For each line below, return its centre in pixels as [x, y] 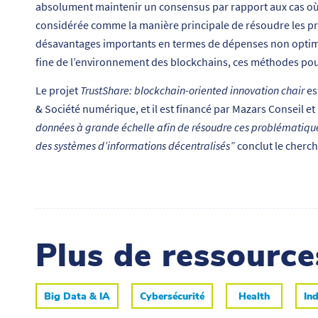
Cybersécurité [172, 297]
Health [254, 297]
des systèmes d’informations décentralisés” [135, 145]
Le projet [57, 90]
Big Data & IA [77, 297]
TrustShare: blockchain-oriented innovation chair [191, 90]
